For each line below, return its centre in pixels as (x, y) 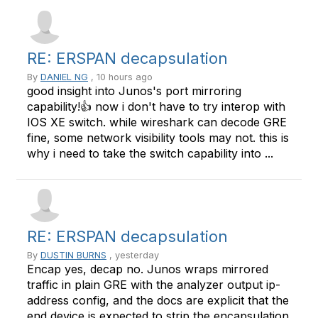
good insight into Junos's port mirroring (134, 91)
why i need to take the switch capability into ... (150, 153)
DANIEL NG (64, 77)
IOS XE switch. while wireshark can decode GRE (157, 122)
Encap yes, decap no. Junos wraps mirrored (148, 269)
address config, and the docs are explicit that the (158, 300)
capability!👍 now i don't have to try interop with (156, 106)
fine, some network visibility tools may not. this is (158, 138)
